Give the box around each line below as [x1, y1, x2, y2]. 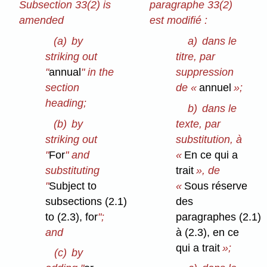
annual [49, 66, 82, 78]
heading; [45, 97, 87, 109]
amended [19, 14, 64, 26]
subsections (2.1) [45, 195, 128, 207]
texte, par [176, 117, 221, 130]
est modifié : [150, 14, 208, 26]
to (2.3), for [45, 210, 98, 223]
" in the [81, 66, 114, 78]
